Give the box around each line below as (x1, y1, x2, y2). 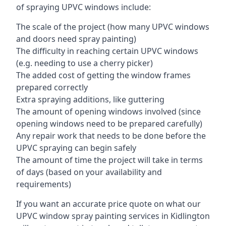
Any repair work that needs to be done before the (16, 130, 206, 141)
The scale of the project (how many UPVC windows (16, 21, 209, 32)
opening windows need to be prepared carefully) (16, 118, 202, 129)
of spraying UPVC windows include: (16, 2, 151, 13)
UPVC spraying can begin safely (16, 142, 136, 153)
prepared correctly (16, 82, 88, 93)
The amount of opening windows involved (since (16, 106, 201, 117)
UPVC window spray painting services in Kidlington (16, 210, 210, 221)
